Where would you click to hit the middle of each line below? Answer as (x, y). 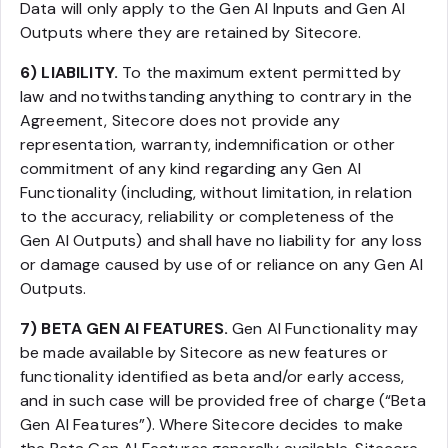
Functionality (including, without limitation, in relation (216, 192)
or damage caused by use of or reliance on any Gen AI (222, 264)
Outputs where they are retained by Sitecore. (191, 32)
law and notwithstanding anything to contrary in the (216, 96)
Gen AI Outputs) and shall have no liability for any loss (221, 240)
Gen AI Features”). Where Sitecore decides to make (211, 424)
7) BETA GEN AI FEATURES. (124, 328)
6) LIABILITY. (69, 72)
